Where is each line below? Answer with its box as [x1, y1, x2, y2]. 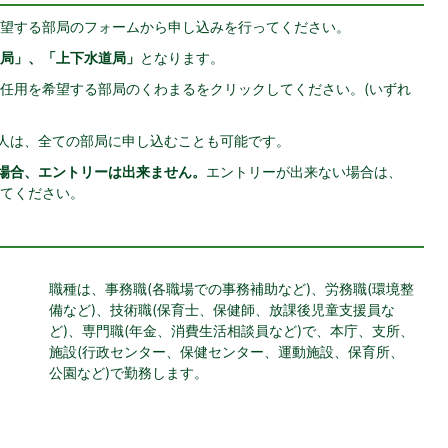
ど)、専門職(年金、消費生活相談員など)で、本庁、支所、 [49, 322, 414, 339]
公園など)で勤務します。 [49, 364, 208, 381]
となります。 [140, 49, 224, 66]
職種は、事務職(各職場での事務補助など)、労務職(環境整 [49, 280, 414, 297]
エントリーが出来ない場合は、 [206, 163, 402, 180]
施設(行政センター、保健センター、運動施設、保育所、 [49, 343, 404, 360]
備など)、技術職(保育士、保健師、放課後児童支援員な [49, 301, 395, 318]
